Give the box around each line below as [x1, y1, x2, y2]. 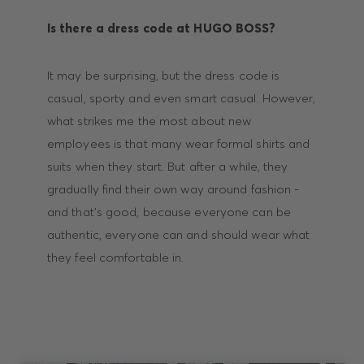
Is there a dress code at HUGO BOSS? [46, 20, 276, 37]
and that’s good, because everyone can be [46, 204, 291, 220]
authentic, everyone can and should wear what [46, 227, 310, 243]
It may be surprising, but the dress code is [46, 67, 280, 84]
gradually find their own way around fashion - [46, 181, 300, 197]
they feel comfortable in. [46, 249, 184, 266]
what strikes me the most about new [46, 113, 252, 129]
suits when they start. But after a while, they [46, 158, 288, 175]
